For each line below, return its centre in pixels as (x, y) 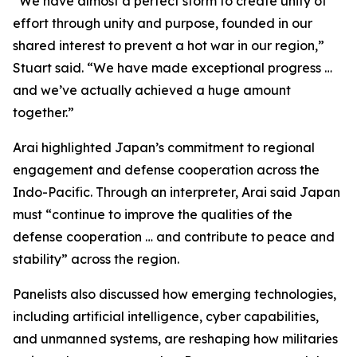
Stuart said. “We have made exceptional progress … (173, 68)
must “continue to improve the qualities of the (153, 214)
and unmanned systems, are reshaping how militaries (175, 339)
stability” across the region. (96, 259)
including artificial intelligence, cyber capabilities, (166, 316)
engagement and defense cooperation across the (166, 170)
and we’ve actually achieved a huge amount (152, 90)
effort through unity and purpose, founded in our (163, 23)
